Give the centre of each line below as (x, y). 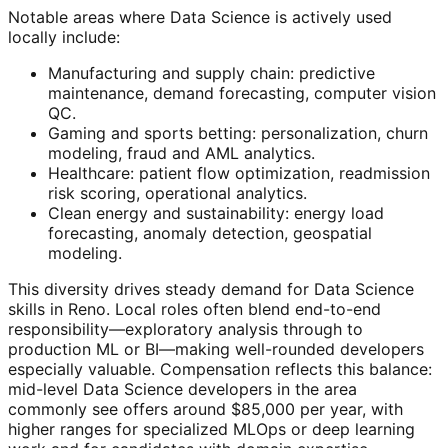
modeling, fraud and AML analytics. (181, 152)
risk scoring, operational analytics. (177, 192)
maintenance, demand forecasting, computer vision (242, 92)
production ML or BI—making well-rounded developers (216, 348)
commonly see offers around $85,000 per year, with (205, 408)
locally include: (64, 36)
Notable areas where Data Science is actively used (200, 16)
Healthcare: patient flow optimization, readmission (239, 172)
